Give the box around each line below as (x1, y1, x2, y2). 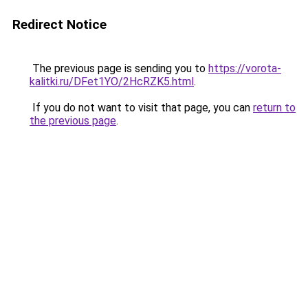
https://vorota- (208, 62, 281, 75)
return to (253, 101, 296, 114)
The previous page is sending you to (30, 62, 208, 75)
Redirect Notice (12, 16, 107, 32)
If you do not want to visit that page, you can (30, 101, 253, 114)
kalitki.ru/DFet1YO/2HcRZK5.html (30, 75, 194, 88)
